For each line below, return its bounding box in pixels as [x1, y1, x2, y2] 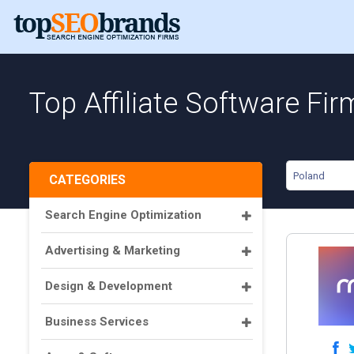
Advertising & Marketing [45, 243, 180, 258]
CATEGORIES [49, 172, 126, 187]
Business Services [45, 314, 149, 329]
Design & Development [45, 279, 172, 293]
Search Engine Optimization [45, 208, 201, 222]
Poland [293, 170, 325, 182]
